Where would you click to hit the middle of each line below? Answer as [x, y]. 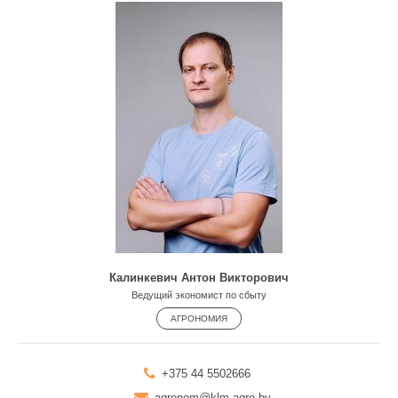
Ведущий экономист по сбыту [199, 295]
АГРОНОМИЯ [199, 319]
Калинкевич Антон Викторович [199, 277]
